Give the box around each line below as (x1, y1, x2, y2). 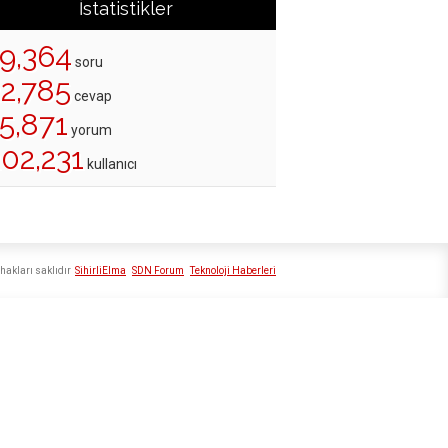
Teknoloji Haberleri (190, 265, 276, 277)
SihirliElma (75, 265, 126, 277)
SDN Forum (132, 265, 184, 277)
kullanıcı (84, 156, 137, 173)
